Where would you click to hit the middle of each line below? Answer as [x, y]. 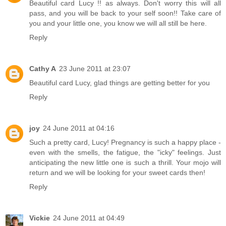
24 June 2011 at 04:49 [89, 218]
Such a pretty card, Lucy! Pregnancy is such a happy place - [125, 142]
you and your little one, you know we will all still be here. [118, 23]
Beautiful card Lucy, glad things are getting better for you [120, 82]
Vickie [40, 218]
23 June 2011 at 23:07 [95, 68]
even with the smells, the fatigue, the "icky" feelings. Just [125, 152]
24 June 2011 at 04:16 [79, 128]
